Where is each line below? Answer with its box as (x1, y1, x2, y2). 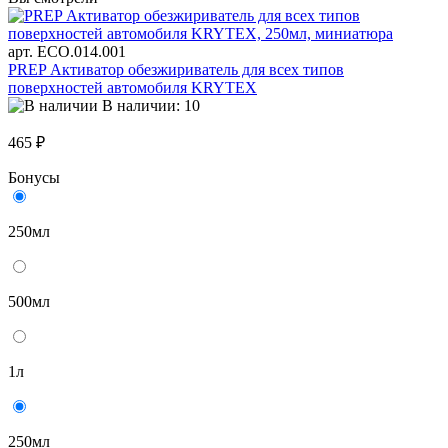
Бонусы (8, 169, 60, 187)
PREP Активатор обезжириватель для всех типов (8, 61, 344, 79)
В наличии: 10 (102, 97, 200, 115)
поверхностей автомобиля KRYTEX (8, 79, 257, 97)
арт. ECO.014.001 (8, 43, 126, 61)
